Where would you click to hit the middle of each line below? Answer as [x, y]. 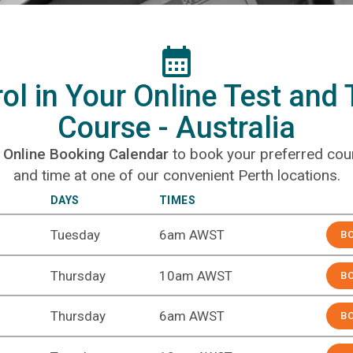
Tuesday [75, 235]
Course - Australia [176, 128]
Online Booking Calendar [85, 154]
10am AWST [195, 275]
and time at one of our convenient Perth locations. [176, 176]
